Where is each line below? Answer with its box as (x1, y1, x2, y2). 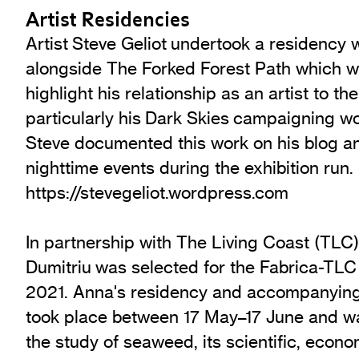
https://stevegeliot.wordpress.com (26, 181, 288, 203)
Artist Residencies (26, 6, 190, 33)
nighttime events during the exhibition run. (26, 156, 353, 178)
